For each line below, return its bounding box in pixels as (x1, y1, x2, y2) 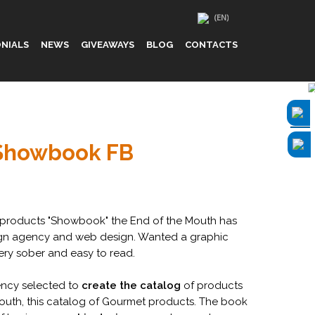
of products (181, 279, 243, 292)
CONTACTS (184, 39, 238, 50)
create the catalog (82, 279, 181, 292)
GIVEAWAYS (80, 39, 134, 50)
